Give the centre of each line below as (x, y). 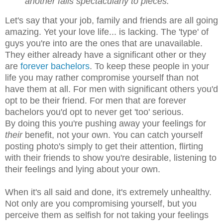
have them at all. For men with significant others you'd (111, 89)
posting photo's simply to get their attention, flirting (104, 147)
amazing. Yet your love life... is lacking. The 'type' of (107, 32)
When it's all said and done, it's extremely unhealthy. (108, 192)
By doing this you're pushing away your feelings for (106, 124)
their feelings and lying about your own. (83, 169)
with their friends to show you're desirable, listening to (111, 158)
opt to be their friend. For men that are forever (96, 101)
